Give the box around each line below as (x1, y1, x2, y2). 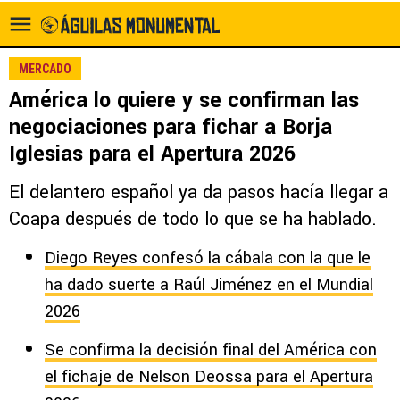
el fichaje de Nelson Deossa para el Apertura (45, 365, 373, 388)
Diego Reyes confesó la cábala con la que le (45, 246, 371, 270)
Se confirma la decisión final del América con (45, 338, 377, 362)
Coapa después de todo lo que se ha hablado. (9, 206, 377, 232)
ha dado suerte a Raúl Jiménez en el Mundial (45, 273, 373, 296)
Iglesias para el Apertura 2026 (9, 139, 296, 169)
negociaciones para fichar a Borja (9, 112, 332, 142)
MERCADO (19, 62, 71, 76)
